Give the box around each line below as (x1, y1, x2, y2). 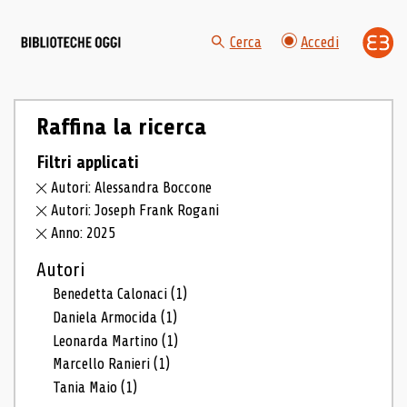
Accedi (301, 34, 339, 52)
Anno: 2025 (51, 224, 116, 242)
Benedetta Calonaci (53, 285, 172, 303)
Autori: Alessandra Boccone (51, 179, 213, 197)
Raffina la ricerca (35, 114, 206, 140)
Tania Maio (53, 379, 122, 396)
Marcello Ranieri (53, 355, 154, 373)
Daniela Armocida (53, 308, 162, 326)
